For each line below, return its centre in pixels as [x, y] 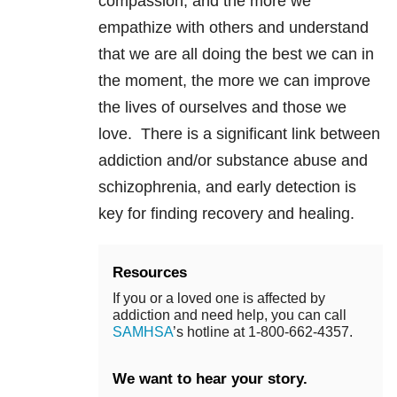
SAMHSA [143, 332]
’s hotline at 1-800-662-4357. [263, 332]
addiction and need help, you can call [230, 315]
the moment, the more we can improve [234, 81]
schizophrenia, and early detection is [227, 187]
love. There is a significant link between [239, 134]
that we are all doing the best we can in [236, 54]
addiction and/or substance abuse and [233, 161]
